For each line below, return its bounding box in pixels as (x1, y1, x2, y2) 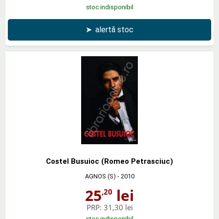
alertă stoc (95, 24, 133, 34)
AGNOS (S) (85, 172, 116, 180)
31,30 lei (103, 202, 133, 212)
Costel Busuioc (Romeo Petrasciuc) (46, 156, 173, 166)
